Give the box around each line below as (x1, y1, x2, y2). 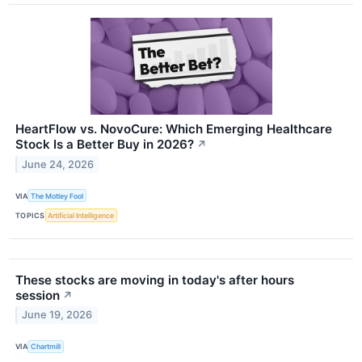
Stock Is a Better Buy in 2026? (15, 137, 194, 153)
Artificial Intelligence (48, 211, 115, 221)
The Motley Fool (31, 191, 84, 200)
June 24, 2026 (22, 158, 95, 171)
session (15, 287, 60, 303)
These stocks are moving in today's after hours (15, 271, 294, 288)
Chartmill (31, 342, 61, 351)
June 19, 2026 (22, 309, 93, 322)
